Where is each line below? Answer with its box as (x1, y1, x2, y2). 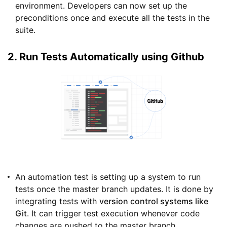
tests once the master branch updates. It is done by (15, 183, 213, 194)
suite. (15, 25, 35, 35)
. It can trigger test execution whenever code (27, 208, 200, 218)
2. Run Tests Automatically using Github (8, 51, 204, 63)
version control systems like (99, 196, 208, 206)
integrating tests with (15, 196, 99, 206)
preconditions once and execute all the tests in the (15, 13, 210, 23)
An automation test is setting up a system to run (15, 171, 201, 182)
